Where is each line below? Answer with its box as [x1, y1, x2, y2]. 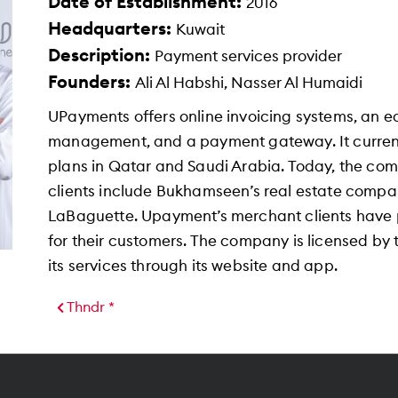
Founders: [48, 73, 135, 92]
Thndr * [64, 299, 115, 314]
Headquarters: [48, 20, 176, 38]
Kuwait [176, 21, 225, 37]
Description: [48, 46, 155, 65]
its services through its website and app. [48, 258, 338, 274]
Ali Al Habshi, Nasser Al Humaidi [135, 75, 362, 91]
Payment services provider [155, 48, 342, 64]
